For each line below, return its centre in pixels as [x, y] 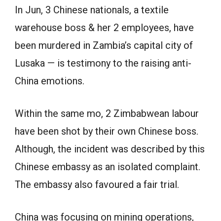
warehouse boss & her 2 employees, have [104, 28]
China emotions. [50, 81]
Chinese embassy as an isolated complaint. [108, 167]
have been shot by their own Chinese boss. [107, 131]
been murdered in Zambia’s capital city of [104, 45]
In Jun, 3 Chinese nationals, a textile [92, 10]
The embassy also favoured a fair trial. [97, 184]
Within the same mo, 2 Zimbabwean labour [107, 113]
